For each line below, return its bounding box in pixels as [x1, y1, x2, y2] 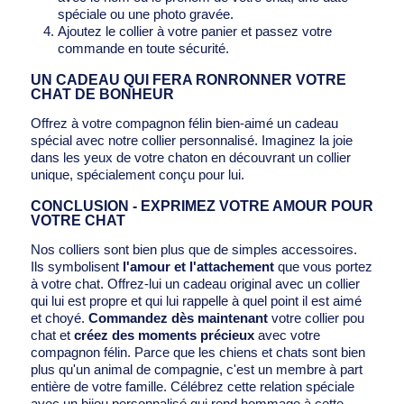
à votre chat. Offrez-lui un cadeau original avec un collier [30, 276, 360, 291]
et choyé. [30, 310, 88, 326]
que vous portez [273, 259, 372, 274]
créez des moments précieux [73, 327, 254, 343]
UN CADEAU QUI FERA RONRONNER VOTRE [30, 70, 346, 87]
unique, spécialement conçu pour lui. [30, 167, 244, 182]
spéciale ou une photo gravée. [57, 6, 234, 22]
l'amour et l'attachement [122, 259, 274, 274]
